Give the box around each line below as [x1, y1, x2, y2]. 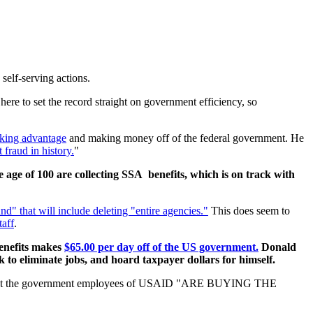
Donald [259, 241, 296, 254]
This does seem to [208, 205, 290, 217]
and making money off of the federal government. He [69, 132, 304, 145]
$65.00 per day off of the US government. [64, 241, 259, 254]
